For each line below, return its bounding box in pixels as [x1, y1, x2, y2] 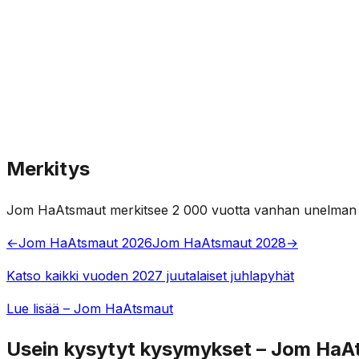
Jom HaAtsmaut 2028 [152, 234, 286, 251]
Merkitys [6, 156, 90, 180]
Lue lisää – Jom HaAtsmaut [6, 300, 173, 317]
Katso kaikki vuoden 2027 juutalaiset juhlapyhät [6, 267, 294, 284]
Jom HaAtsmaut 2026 [18, 234, 152, 251]
